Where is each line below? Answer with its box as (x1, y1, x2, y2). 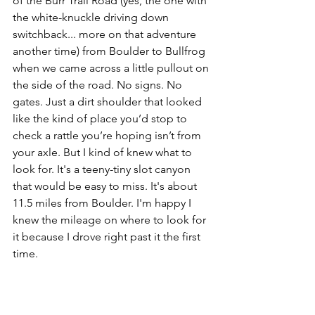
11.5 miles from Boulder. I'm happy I (13, 195, 194, 210)
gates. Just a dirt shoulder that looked (13, 94, 205, 108)
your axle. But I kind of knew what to (13, 145, 195, 159)
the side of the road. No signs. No (13, 77, 185, 91)
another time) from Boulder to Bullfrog (13, 44, 208, 58)
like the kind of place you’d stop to (13, 111, 190, 125)
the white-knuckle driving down (13, 10, 172, 24)
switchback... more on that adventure (13, 27, 199, 41)
